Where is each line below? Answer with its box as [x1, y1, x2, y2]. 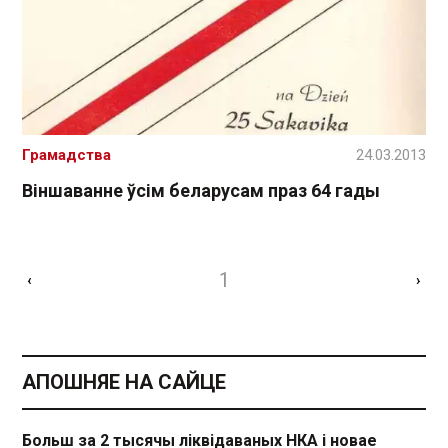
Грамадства [22, 146, 111, 165]
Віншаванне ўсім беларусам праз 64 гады [22, 180, 380, 202]
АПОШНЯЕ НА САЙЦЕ [22, 370, 226, 395]
